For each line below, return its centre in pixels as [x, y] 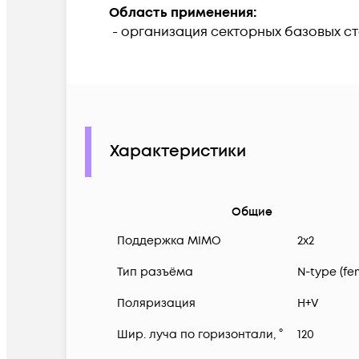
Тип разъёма [155, 272]
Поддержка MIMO [169, 241]
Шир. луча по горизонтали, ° [200, 335]
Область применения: [183, 12]
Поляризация [156, 304]
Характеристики [178, 152]
